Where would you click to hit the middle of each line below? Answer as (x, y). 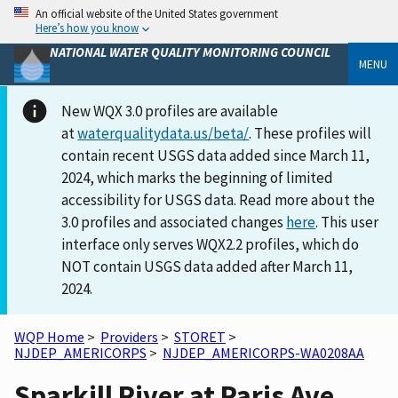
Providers (129, 336)
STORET (200, 336)
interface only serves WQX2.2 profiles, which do (211, 244)
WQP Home (49, 336)
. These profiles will (310, 133)
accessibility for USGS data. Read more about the (219, 199)
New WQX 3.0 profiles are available (170, 111)
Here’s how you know (87, 28)
